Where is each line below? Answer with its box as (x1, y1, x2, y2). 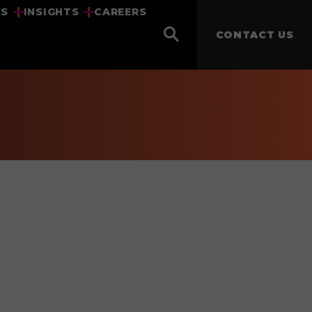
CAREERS (94, 6, 147, 18)
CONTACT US (215, 29, 294, 41)
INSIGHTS (23, 6, 79, 18)
